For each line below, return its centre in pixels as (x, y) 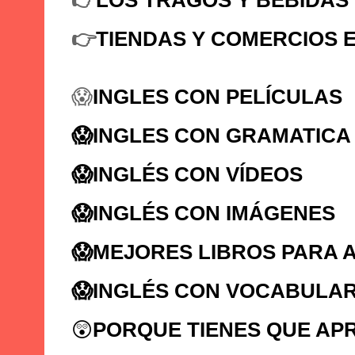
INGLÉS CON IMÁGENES (214, 213)
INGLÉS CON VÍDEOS (198, 174)
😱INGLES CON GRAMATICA (211, 135)
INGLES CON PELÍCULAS (218, 96)
